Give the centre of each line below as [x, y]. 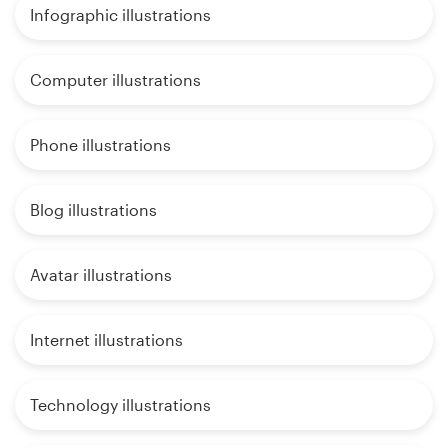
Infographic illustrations [120, 14]
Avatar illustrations [101, 274]
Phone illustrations [100, 144]
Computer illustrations [115, 79]
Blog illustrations [93, 209]
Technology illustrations [120, 404]
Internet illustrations [106, 339]
